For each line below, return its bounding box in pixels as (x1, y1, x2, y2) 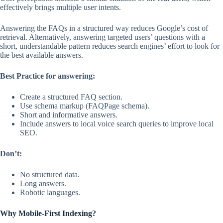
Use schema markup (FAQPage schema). (20, 102, 149, 111)
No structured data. (20, 170, 80, 179)
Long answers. (20, 179, 66, 188)
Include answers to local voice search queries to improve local (20, 119, 214, 128)
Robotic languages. (20, 188, 80, 197)
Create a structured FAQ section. (20, 93, 122, 102)
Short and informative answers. (20, 111, 117, 119)
